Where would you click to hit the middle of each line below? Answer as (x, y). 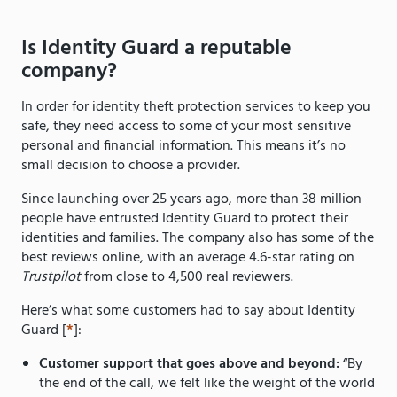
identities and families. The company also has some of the (198, 239)
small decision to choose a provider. (132, 166)
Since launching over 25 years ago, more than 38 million (191, 200)
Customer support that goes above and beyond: (191, 365)
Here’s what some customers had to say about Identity (188, 311)
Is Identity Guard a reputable (156, 49)
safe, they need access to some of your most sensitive (186, 127)
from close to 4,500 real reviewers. (189, 278)
